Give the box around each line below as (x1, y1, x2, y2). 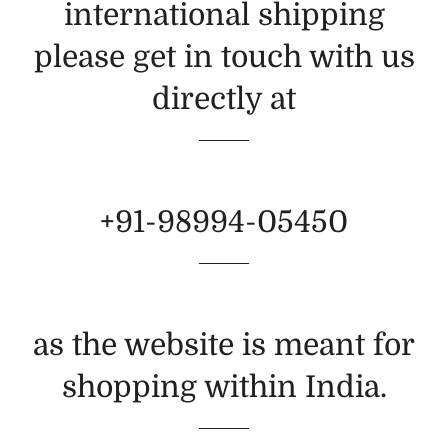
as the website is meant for (33, 328, 415, 362)
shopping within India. (61, 370, 387, 404)
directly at (152, 82, 296, 116)
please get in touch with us (33, 40, 415, 74)
